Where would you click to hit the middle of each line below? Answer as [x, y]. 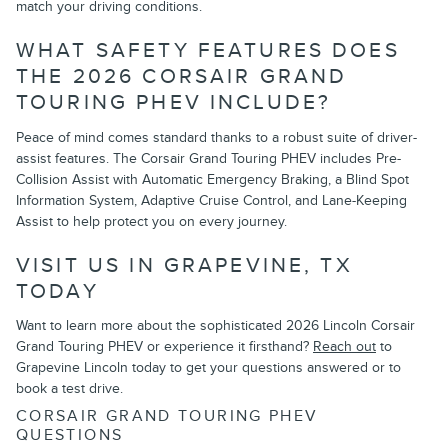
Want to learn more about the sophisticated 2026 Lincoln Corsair [215, 326]
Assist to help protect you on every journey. [151, 221]
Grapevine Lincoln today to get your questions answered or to [208, 368]
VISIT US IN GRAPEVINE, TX [184, 265]
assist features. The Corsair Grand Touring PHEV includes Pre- [208, 158]
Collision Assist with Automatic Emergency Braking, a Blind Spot [212, 179]
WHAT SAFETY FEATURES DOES [208, 51]
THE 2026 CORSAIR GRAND [182, 77]
